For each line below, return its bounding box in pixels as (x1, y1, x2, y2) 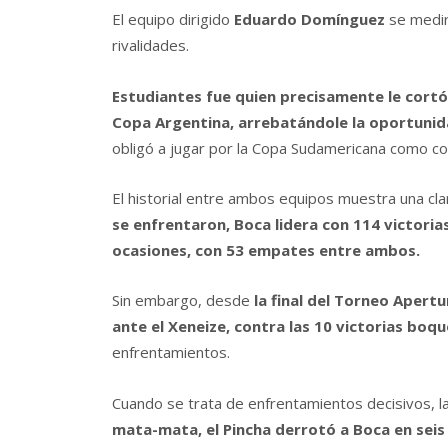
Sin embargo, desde (112, 290, 254, 311)
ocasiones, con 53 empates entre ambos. (112, 240, 420, 261)
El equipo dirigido (112, 9, 234, 30)
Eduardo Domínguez (234, 9, 389, 30)
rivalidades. (112, 35, 189, 56)
